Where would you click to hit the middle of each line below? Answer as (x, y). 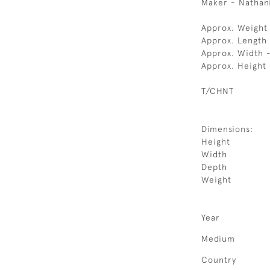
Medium (218, 239)
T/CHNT (218, 91)
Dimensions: (227, 129)
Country (219, 260)
